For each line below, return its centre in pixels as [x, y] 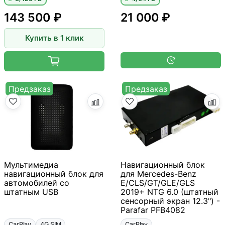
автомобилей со [37, 183]
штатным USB [31, 192]
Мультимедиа [31, 164]
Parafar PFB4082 [153, 210]
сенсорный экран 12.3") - [170, 201]
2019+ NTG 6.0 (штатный [170, 192]
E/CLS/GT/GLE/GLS [158, 183]
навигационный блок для [54, 174]
